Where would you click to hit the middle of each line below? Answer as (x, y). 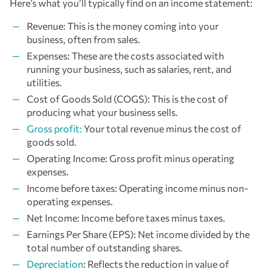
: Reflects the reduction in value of (156, 263)
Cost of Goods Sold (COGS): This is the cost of (127, 98)
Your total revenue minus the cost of (161, 128)
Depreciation (55, 263)
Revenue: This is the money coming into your (123, 25)
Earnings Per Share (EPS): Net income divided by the (138, 234)
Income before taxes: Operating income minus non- (138, 188)
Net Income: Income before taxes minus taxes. (126, 217)
